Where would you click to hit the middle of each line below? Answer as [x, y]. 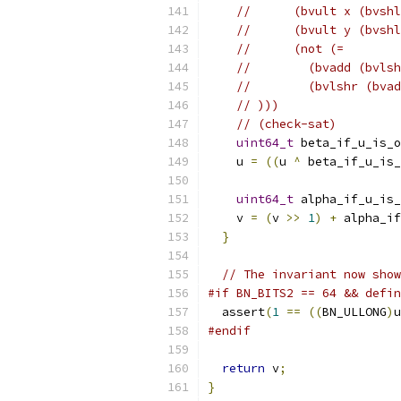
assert [236, 312]
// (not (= [290, 49]
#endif [229, 331]
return [243, 368]
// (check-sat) [286, 124]
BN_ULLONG [354, 312]
